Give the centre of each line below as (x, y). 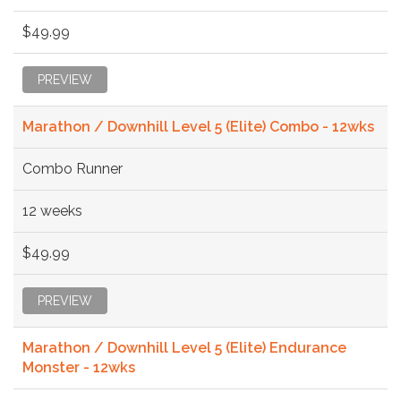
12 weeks (52, 210)
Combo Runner (73, 168)
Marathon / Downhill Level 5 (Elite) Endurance (184, 347)
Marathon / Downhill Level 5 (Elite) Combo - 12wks (198, 126)
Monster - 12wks (79, 367)
